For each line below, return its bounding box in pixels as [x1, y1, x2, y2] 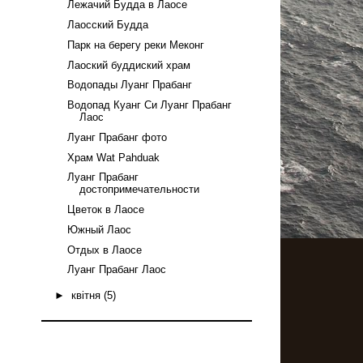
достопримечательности [79, 183, 200, 196]
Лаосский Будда [67, 19, 149, 31]
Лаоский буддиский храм [67, 58, 191, 71]
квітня [70, 288, 104, 301]
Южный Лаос [67, 223, 132, 236]
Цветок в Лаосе [67, 203, 145, 216]
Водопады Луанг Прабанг [67, 79, 193, 92]
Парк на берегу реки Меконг [67, 38, 205, 51]
